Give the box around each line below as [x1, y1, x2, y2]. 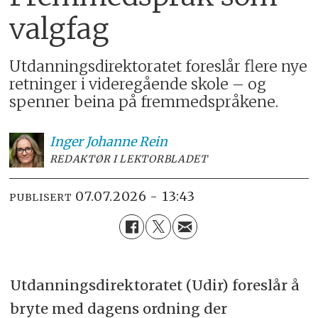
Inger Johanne [49, 133, 136, 150]
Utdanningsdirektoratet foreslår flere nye [9, 56, 308, 76]
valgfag [9, 11, 109, 47]
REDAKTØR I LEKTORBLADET [49, 152, 208, 165]
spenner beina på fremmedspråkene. [9, 92, 279, 111]
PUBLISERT [9, 191, 72, 204]
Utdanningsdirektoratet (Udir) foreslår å [9, 275, 300, 294]
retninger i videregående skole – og [9, 74, 267, 94]
